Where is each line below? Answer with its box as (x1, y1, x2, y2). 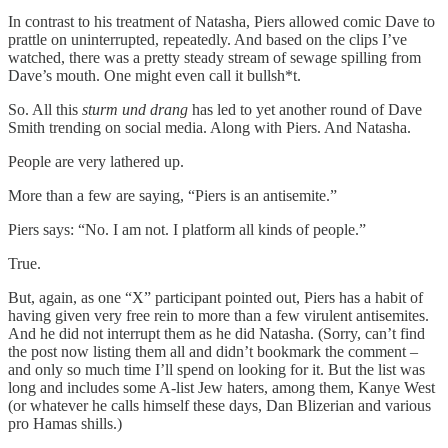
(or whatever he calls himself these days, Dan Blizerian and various (8, 397, 431, 415)
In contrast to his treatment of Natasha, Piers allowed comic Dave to (8, 13, 435, 31)
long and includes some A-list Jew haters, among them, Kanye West (8, 379, 435, 397)
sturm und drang (82, 101, 188, 119)
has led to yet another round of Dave (188, 101, 422, 119)
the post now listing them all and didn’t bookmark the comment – (8, 343, 418, 361)
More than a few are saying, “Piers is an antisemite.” (8, 187, 337, 205)
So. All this (8, 101, 82, 119)
